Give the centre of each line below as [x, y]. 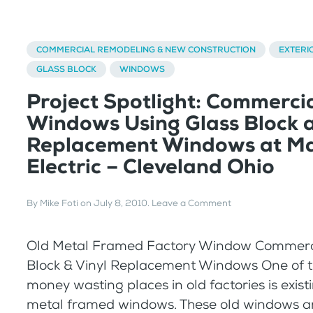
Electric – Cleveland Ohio [151, 166]
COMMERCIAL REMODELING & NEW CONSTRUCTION [146, 49]
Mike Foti [59, 203]
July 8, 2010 [121, 203]
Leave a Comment [191, 203]
